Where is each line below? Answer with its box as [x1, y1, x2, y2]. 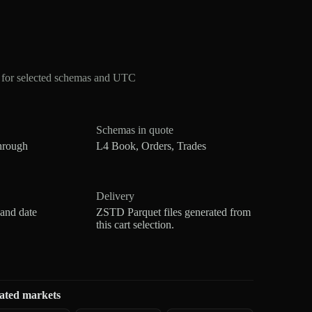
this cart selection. [96, 218, 175, 231]
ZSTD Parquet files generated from [96, 205, 251, 218]
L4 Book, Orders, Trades [96, 139, 207, 152]
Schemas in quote [96, 123, 174, 136]
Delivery [96, 189, 135, 202]
